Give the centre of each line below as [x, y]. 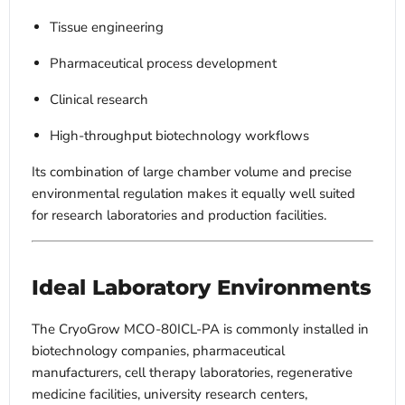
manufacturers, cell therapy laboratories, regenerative [192, 373]
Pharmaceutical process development [163, 64]
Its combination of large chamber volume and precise [192, 172]
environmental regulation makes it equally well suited [193, 194]
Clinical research [99, 100]
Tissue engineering [107, 28]
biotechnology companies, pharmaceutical [158, 351]
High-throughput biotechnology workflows [179, 136]
